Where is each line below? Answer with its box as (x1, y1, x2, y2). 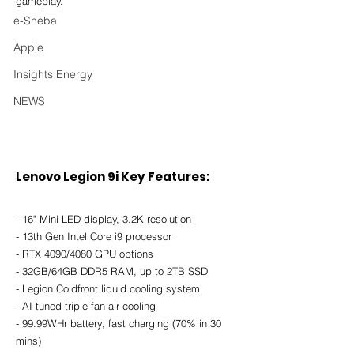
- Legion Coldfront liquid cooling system (16, 282, 200, 296)
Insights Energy (13, 67, 92, 81)
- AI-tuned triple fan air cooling (16, 299, 156, 313)
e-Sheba (13, 13, 57, 28)
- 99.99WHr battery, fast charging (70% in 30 (16, 317, 224, 330)
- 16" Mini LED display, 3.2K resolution (16, 213, 191, 226)
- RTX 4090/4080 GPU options (16, 247, 153, 261)
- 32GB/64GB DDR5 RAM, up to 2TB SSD (16, 265, 208, 278)
